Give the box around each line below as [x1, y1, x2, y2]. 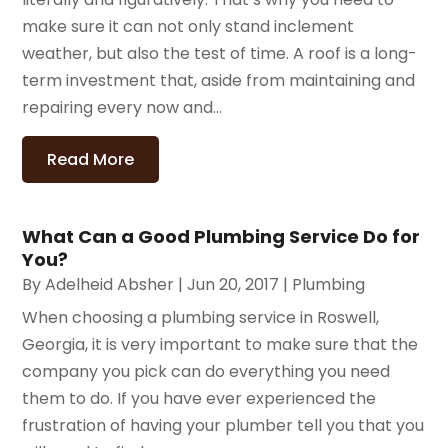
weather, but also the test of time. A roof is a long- [22, 41, 418, 65]
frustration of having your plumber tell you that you [22, 413, 425, 437]
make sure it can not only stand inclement [22, 14, 355, 38]
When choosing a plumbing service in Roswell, [22, 305, 380, 329]
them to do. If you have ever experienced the [22, 386, 377, 410]
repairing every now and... [22, 95, 223, 119]
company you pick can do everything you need [22, 359, 391, 383]
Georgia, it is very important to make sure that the [22, 332, 419, 356]
